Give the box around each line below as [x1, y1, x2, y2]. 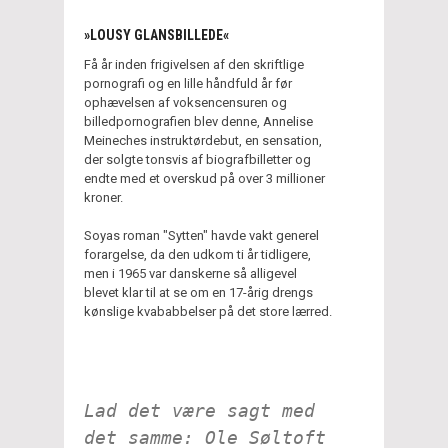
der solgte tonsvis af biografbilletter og [84, 151, 311, 167]
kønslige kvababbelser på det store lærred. [84, 303, 332, 319]
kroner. [84, 189, 123, 205]
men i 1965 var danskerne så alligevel [84, 265, 297, 281]
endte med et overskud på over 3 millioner [84, 170, 325, 186]
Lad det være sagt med [84, 399, 315, 421]
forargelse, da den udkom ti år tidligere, [84, 246, 311, 262]
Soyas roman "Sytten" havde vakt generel [84, 227, 319, 243]
